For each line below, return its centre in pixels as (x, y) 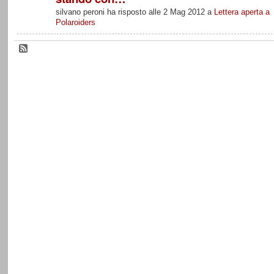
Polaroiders (75, 23)
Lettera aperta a (242, 12)
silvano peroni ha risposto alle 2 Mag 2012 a (135, 12)
